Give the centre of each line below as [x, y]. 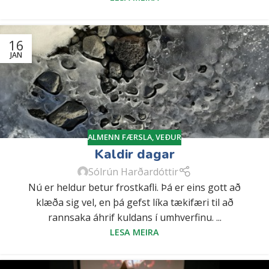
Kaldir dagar [134, 154]
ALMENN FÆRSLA [120, 137]
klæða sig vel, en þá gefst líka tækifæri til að [134, 203]
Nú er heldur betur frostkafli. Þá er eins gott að [134, 188]
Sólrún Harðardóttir [134, 171]
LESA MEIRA [134, 232]
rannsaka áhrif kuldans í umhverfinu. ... [134, 218]
